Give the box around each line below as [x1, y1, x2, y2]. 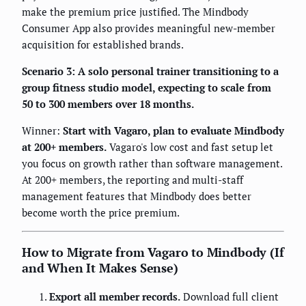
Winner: [22, 123, 63, 137]
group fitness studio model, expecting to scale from [22, 80, 271, 94]
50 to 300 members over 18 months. [22, 96, 194, 111]
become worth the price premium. [22, 205, 180, 219]
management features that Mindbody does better [22, 189, 251, 203]
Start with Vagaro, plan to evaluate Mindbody [63, 123, 284, 137]
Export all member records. [49, 289, 180, 303]
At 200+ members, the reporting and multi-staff [22, 172, 243, 186]
